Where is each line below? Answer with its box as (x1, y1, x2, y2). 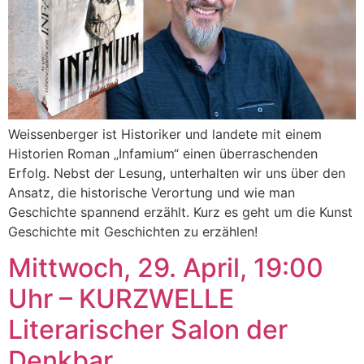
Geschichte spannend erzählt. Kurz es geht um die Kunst (8, 203, 353, 220)
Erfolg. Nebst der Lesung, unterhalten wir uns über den (8, 164, 345, 181)
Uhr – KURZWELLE (8, 283, 234, 315)
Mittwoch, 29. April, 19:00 (8, 252, 323, 284)
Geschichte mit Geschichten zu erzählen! (8, 223, 258, 240)
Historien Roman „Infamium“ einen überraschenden (8, 145, 318, 162)
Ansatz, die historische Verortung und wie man (8, 184, 295, 201)
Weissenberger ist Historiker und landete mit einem (8, 125, 322, 142)
